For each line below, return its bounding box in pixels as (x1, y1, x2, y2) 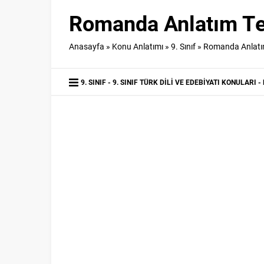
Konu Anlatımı (112, 41, 163, 52)
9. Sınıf (171, 41, 196, 52)
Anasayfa (69, 41, 104, 52)
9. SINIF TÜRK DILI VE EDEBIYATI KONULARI (113, 77, 256, 87)
